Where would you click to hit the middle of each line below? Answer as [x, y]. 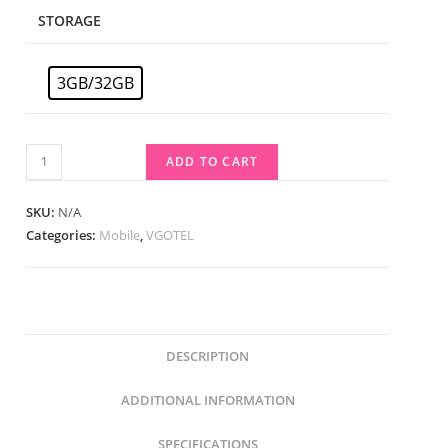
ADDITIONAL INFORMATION [207, 400]
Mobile [119, 234]
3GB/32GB [95, 82]
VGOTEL [170, 234]
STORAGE [69, 20]
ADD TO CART [212, 161]
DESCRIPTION [208, 356]
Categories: [62, 234]
